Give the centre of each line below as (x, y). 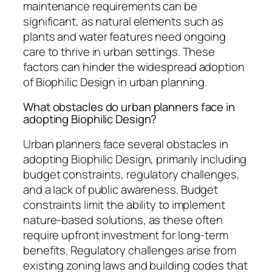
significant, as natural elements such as (123, 21)
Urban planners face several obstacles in (126, 144)
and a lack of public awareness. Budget (121, 189)
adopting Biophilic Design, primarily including (135, 159)
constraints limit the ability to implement (124, 204)
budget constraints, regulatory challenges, (131, 174)
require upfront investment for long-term (126, 235)
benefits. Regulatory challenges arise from (130, 250)
